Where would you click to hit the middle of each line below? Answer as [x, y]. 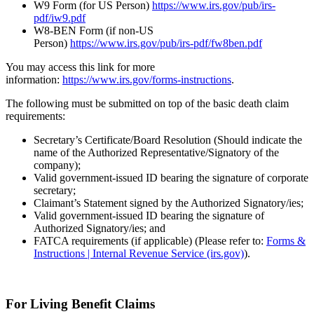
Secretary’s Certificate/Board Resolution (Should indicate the [168, 139]
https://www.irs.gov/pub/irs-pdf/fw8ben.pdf [166, 43]
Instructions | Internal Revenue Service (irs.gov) [139, 253]
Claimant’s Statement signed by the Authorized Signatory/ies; [169, 203]
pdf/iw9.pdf [60, 18]
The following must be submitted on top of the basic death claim [147, 103]
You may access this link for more [80, 67]
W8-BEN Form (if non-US [94, 30]
